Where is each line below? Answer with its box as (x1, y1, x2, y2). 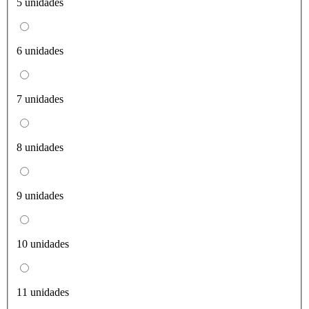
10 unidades (17, 238, 69, 250)
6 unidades (17, 45, 63, 57)
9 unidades (17, 190, 63, 202)
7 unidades (17, 93, 63, 106)
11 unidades (17, 286, 69, 299)
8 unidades (17, 141, 63, 154)
